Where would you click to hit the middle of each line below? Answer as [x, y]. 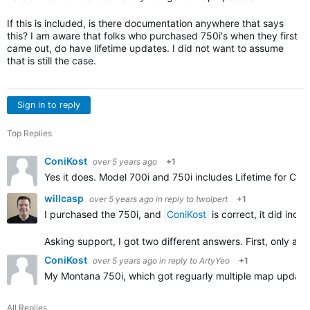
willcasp [65, 198]
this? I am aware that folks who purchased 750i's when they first [152, 36]
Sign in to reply [49, 105]
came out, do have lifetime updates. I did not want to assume [145, 48]
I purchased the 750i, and [104, 214]
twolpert [212, 199]
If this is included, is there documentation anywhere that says [145, 23]
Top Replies [29, 133]
